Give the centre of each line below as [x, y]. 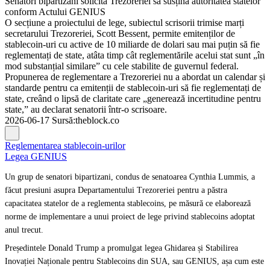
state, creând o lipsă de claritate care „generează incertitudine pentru [133, 99]
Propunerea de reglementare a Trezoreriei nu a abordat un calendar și [135, 77]
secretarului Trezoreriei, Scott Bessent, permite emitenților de [120, 33]
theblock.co [97, 120]
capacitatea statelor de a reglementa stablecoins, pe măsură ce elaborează [128, 203]
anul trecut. [24, 230]
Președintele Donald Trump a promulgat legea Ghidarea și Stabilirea [121, 248]
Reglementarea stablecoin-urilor [65, 146]
